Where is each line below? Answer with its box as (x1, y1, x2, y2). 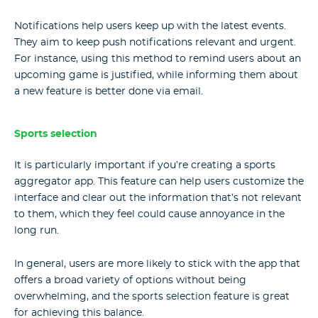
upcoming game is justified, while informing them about (14, 70, 298, 80)
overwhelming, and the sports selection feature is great (14, 291, 290, 302)
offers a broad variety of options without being (14, 275, 246, 285)
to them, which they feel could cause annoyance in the (14, 209, 285, 220)
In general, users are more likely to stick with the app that (14, 258, 300, 269)
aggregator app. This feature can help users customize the (14, 177, 304, 187)
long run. (14, 226, 59, 236)
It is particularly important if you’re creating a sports (14, 160, 275, 171)
